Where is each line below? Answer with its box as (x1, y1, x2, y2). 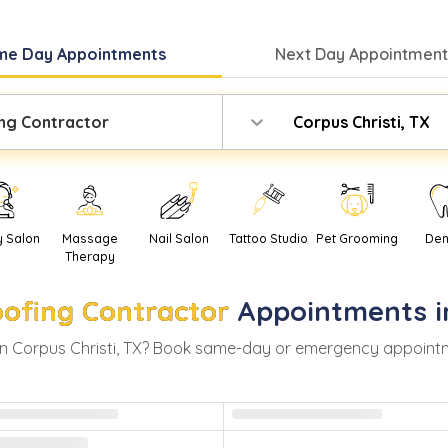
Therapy (64, 249, 115, 265)
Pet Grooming (316, 231, 399, 247)
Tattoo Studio (228, 231, 308, 247)
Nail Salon (148, 231, 209, 247)
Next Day (275, 43, 350, 64)
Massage (61, 231, 118, 247)
